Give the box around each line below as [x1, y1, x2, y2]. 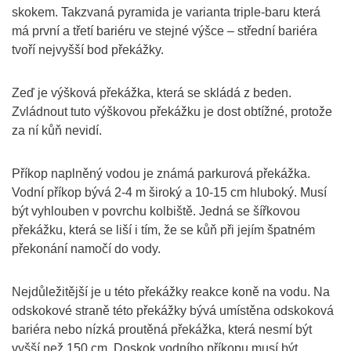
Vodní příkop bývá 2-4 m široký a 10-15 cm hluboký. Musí [12, 186, 327, 199]
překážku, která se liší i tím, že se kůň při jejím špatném [12, 223, 315, 237]
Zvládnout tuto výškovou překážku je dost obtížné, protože [12, 105, 332, 118]
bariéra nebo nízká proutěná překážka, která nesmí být [12, 323, 312, 336]
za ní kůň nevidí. [12, 124, 102, 137]
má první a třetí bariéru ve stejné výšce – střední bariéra [12, 24, 317, 38]
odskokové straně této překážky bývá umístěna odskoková [12, 304, 334, 317]
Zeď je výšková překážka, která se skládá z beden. [12, 86, 291, 100]
